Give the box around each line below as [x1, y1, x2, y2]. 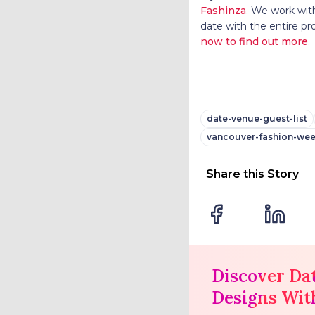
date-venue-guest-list [206, 112, 307, 124]
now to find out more [200, 34, 308, 48]
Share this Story [205, 167, 299, 181]
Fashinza [200, 4, 246, 17]
